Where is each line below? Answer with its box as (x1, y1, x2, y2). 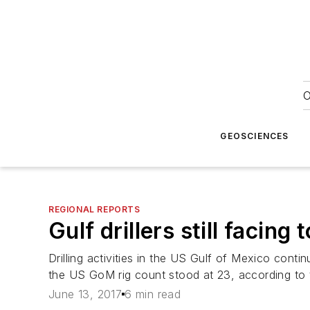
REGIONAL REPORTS (48, 204, 140, 215)
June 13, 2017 (48, 287, 122, 302)
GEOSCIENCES (220, 131, 289, 141)
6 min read (125, 287, 181, 302)
